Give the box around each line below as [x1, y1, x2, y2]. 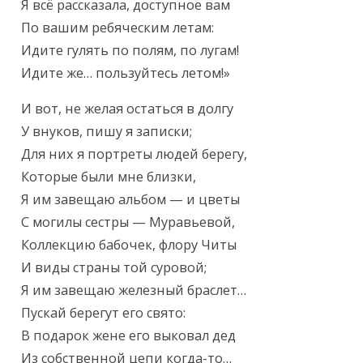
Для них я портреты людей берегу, [21, 145, 248, 164]
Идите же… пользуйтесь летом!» [21, 64, 231, 83]
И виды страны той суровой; [21, 258, 207, 277]
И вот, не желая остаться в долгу [21, 100, 234, 118]
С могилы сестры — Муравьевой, [21, 213, 236, 232]
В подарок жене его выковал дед [21, 327, 237, 345]
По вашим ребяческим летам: [21, 19, 215, 37]
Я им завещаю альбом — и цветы [21, 190, 241, 209]
